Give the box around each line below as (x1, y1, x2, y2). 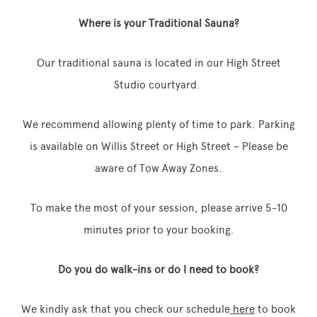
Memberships (42, 63, 108, 76)
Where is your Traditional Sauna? (78, 17, 239, 30)
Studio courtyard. (114, 79, 203, 91)
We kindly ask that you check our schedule (21, 303, 230, 316)
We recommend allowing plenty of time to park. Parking (22, 118, 295, 131)
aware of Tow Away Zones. (95, 162, 222, 175)
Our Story (42, 128, 89, 141)
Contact (42, 207, 82, 221)
